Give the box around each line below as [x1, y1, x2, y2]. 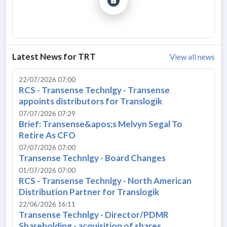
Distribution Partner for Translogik [19, 186, 159, 197]
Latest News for [12, 51, 78, 62]
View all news [170, 52, 215, 61]
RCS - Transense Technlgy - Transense [19, 84, 170, 95]
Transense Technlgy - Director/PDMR [19, 209, 169, 220]
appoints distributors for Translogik [19, 95, 162, 106]
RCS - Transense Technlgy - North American [19, 175, 192, 186]
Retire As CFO [19, 129, 75, 140]
